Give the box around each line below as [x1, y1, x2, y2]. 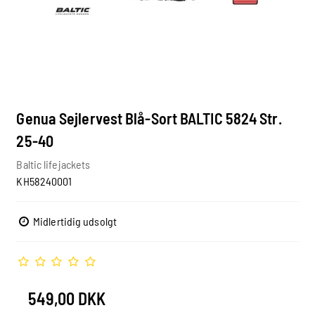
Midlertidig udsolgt [30, 214, 117, 228]
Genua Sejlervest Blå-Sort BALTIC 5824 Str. [16, 109, 282, 128]
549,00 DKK [28, 288, 106, 309]
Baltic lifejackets [16, 157, 91, 171]
